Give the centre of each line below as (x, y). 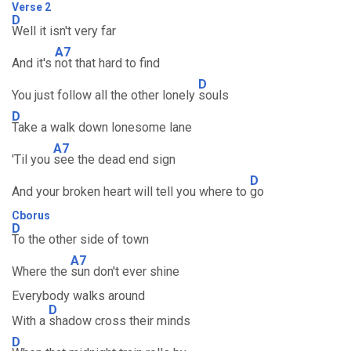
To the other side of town (80, 239)
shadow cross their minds (119, 321)
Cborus (31, 215)
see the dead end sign (114, 159)
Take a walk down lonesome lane (102, 127)
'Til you (33, 159)
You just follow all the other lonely (105, 95)
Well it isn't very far (64, 31)
